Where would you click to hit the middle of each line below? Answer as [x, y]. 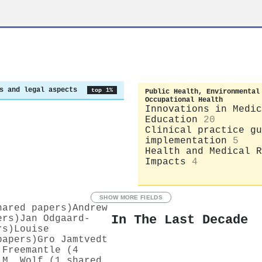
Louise [32, 229]
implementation [186, 141]
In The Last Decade [180, 220]
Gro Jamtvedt [73, 239]
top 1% [102, 90]
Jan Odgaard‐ [55, 218]
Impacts [166, 162]
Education [171, 120]
